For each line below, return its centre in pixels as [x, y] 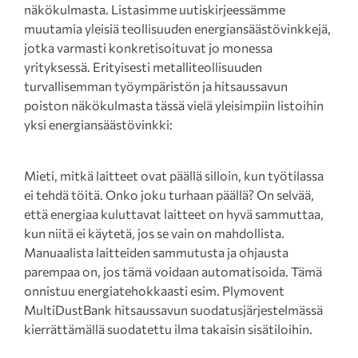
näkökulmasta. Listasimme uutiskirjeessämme [155, 10]
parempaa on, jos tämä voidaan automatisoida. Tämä [173, 272]
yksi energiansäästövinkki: [98, 125]
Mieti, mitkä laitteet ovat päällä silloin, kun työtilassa [174, 176]
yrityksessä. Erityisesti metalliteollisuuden [143, 67]
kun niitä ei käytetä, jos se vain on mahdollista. [154, 233]
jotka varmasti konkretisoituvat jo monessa [148, 48]
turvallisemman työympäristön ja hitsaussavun [156, 86]
